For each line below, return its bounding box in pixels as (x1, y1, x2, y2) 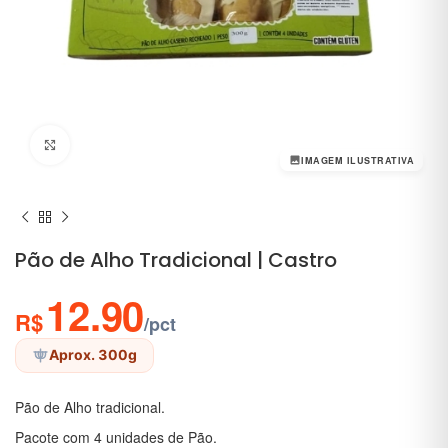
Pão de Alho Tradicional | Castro (15, 245, 337, 274)
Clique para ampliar (70, 135, 192, 154)
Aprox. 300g (49, 346, 137, 363)
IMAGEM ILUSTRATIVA (301, 153, 414, 167)
